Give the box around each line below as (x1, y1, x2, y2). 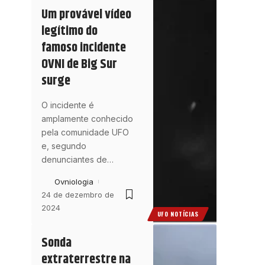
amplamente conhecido (41, 114, 133, 124)
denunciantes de (41, 154, 107, 165)
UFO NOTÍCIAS (157, 209, 199, 219)
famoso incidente (41, 38, 126, 59)
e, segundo (41, 141, 86, 151)
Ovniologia (54, 177, 93, 187)
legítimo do (41, 21, 98, 42)
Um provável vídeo (41, 5, 131, 25)
